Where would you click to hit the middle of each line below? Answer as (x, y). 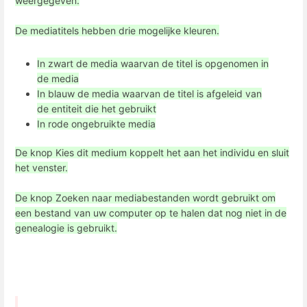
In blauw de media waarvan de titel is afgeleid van (149, 94)
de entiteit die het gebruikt (97, 109)
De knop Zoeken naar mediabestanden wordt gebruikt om (145, 197)
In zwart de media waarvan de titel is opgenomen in (153, 64)
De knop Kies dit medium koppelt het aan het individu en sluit (152, 152)
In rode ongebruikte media (96, 124)
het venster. (41, 167)
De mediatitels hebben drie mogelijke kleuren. (117, 31)
